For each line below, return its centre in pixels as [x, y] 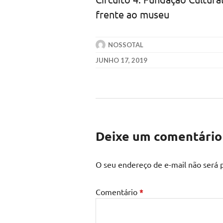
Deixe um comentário [159, 136]
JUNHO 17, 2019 [121, 60]
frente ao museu [132, 14]
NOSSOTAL [126, 45]
